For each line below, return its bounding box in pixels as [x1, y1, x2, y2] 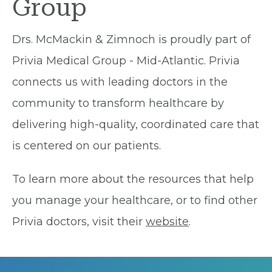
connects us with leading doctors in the [12, 75, 228, 89]
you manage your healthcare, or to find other [12, 194, 257, 208]
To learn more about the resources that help [12, 172, 254, 186]
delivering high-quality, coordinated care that [12, 118, 259, 132]
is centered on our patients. [12, 139, 161, 153]
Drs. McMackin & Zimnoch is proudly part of [12, 33, 251, 47]
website [146, 215, 189, 229]
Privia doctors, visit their [12, 215, 146, 229]
